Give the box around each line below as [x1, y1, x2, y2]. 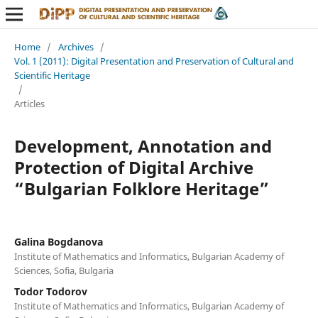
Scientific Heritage [13, 68, 90, 82]
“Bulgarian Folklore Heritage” [13, 176, 269, 200]
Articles [13, 97, 45, 110]
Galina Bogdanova [13, 234, 103, 248]
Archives [57, 40, 94, 53]
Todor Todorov [13, 284, 87, 298]
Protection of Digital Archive [13, 155, 253, 179]
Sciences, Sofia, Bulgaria [13, 263, 114, 277]
